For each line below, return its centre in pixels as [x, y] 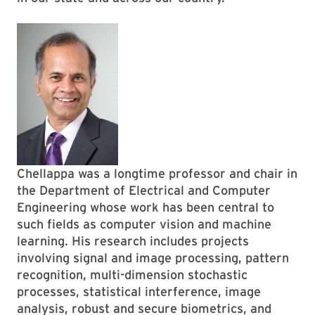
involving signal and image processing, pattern [153, 258]
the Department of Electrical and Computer [144, 190]
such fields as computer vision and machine [144, 224]
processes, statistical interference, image [139, 291]
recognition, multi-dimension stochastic [132, 275]
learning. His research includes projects [133, 241]
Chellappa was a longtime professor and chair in [157, 173]
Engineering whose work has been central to [146, 207]
